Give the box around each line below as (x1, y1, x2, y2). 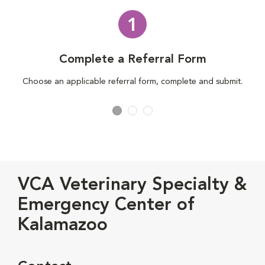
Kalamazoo (18, 216, 108, 235)
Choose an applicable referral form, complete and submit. (22, 77, 243, 86)
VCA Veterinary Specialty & (18, 176, 247, 195)
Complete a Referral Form (59, 54, 206, 66)
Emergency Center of (18, 196, 195, 215)
